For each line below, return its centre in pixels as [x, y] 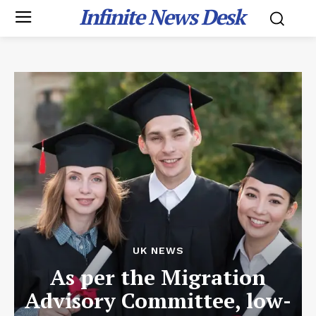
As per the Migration [158, 277]
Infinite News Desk [161, 17]
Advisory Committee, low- [158, 300]
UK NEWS [158, 250]
